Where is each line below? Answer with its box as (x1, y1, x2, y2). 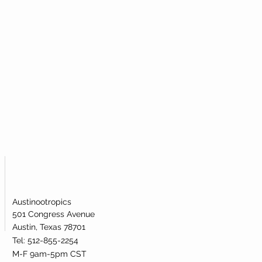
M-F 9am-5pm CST (12, 249, 87, 258)
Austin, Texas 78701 (12, 222, 85, 232)
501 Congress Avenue (12, 209, 95, 219)
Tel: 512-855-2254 (12, 235, 81, 245)
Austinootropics (12, 196, 71, 206)
